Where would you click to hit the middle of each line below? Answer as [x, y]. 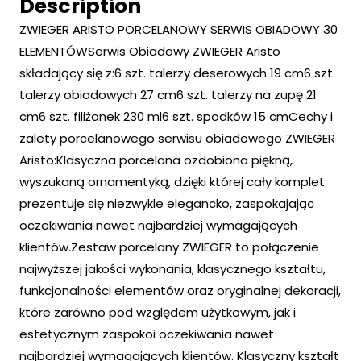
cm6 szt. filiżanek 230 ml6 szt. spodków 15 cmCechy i [176, 117]
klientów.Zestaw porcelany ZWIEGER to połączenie [169, 247]
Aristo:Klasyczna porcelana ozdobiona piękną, [156, 160]
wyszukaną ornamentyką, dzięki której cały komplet [172, 182]
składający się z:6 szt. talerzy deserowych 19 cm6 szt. [177, 73]
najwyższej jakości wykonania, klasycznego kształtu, [172, 269]
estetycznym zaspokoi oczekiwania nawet [147, 334]
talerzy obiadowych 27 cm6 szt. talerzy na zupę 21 [168, 95]
